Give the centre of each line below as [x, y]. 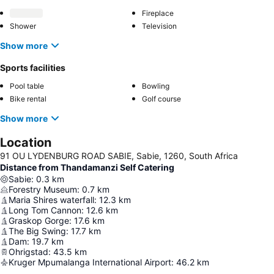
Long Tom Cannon [45, 210]
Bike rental [28, 99]
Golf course [161, 99]
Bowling [156, 86]
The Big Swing [37, 231]
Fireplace [158, 13]
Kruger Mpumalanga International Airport [90, 262]
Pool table [27, 86]
